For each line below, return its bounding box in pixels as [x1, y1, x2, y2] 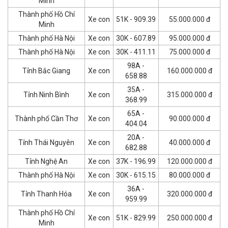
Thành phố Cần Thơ [15, 114, 78, 123]
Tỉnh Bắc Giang [22, 66, 70, 75]
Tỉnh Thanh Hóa [21, 189, 72, 198]
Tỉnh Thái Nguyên [18, 138, 74, 147]
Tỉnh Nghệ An [25, 157, 68, 165]
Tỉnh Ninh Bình [23, 90, 69, 99]
